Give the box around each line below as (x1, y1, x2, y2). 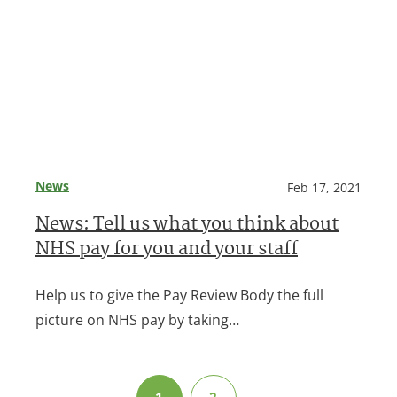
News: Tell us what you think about (35, 210, 339, 240)
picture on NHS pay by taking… (35, 309, 239, 330)
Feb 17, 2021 (287, 178, 362, 196)
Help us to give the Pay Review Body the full (35, 284, 323, 305)
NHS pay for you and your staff (35, 235, 298, 265)
